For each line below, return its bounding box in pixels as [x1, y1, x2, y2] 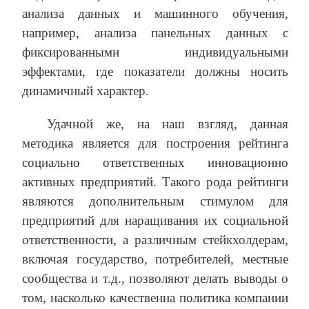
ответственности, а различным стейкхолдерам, [22, 232, 288, 248]
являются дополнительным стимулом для [22, 194, 288, 209]
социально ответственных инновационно [22, 155, 288, 170]
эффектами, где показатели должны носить [22, 64, 288, 79]
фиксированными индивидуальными [22, 45, 288, 60]
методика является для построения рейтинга [22, 136, 288, 151]
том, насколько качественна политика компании [22, 290, 288, 306]
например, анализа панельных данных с [22, 26, 288, 41]
